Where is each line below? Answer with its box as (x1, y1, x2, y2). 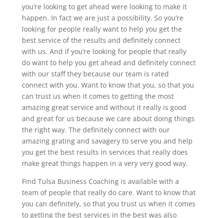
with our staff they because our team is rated (21, 69, 169, 78)
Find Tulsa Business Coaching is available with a (21, 176, 179, 186)
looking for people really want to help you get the (21, 24, 182, 34)
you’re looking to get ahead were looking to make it (21, 1, 187, 11)
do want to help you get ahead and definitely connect (21, 57, 196, 67)
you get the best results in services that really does (21, 147, 188, 157)
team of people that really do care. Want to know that (21, 187, 196, 197)
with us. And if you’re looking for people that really (21, 46, 186, 56)
